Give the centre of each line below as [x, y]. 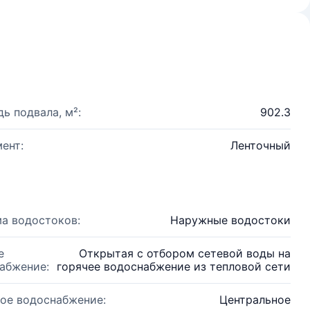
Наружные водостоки [230, 220]
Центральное [255, 300]
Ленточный [261, 145]
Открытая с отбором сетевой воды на [185, 253]
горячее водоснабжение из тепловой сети [174, 266]
